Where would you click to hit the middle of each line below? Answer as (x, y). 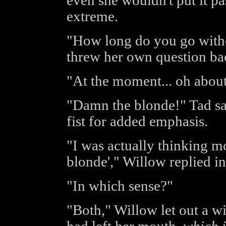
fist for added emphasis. (137, 121)
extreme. (92, 16)
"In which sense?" (120, 186)
